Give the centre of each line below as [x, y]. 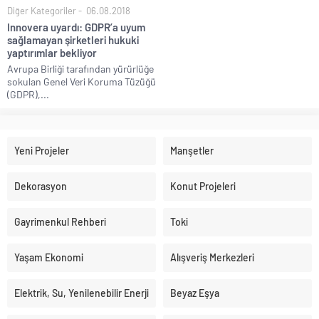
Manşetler [192, 151]
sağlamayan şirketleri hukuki [73, 40]
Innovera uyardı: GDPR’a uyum [76, 27]
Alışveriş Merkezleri [212, 258]
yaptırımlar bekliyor [52, 53]
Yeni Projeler [42, 151]
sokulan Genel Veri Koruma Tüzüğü [82, 82]
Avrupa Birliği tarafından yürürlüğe [80, 69]
